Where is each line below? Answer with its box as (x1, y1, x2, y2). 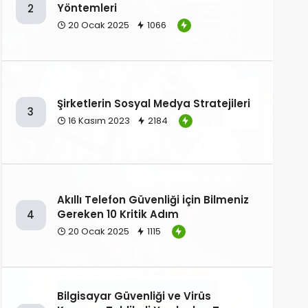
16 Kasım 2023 (65, 114, 130, 128)
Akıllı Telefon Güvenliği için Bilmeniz (56, 192, 249, 207)
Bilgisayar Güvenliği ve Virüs (56, 288, 211, 303)
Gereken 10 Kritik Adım (56, 206, 179, 221)
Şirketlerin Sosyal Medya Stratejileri (56, 96, 250, 111)
